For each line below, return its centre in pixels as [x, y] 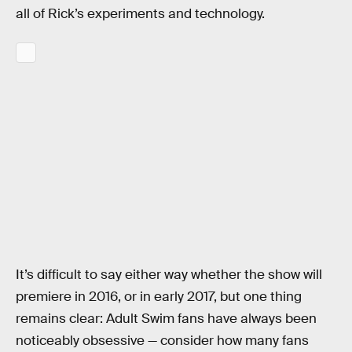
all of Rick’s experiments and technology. [140, 14]
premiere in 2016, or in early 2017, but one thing [159, 296]
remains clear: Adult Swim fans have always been [166, 318]
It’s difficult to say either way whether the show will [169, 274]
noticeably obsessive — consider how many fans [162, 340]
